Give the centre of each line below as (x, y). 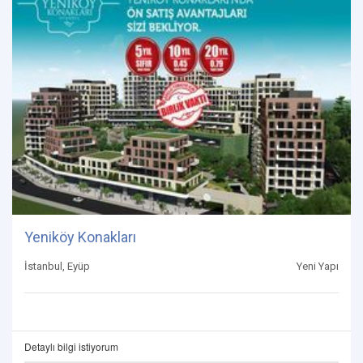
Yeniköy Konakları (80, 237)
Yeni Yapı (318, 267)
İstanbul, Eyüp (57, 267)
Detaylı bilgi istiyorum (71, 347)
